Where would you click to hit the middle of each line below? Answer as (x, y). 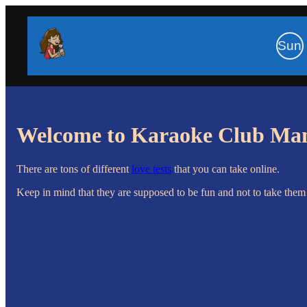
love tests (151, 169)
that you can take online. (225, 169)
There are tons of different (74, 169)
